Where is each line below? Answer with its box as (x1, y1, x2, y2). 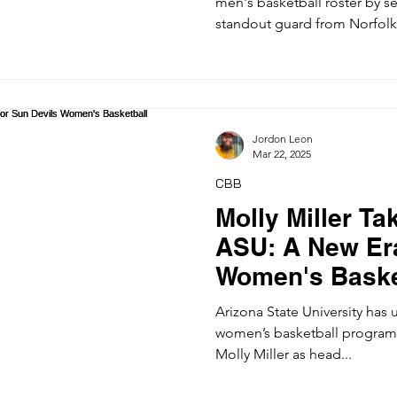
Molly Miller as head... (215, 345, 352, 362)
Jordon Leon (253, 131, 313, 145)
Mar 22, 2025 (253, 146, 311, 160)
